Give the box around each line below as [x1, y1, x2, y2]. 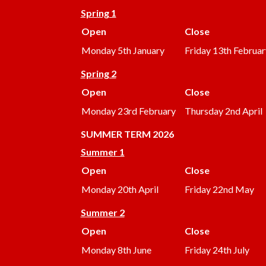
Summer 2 [80, 207, 125, 218]
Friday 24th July [184, 244, 249, 256]
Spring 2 [80, 68, 116, 80]
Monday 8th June [81, 244, 151, 256]
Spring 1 [80, 7, 116, 19]
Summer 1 [80, 146, 125, 158]
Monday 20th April [81, 183, 159, 195]
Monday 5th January [81, 45, 164, 56]
